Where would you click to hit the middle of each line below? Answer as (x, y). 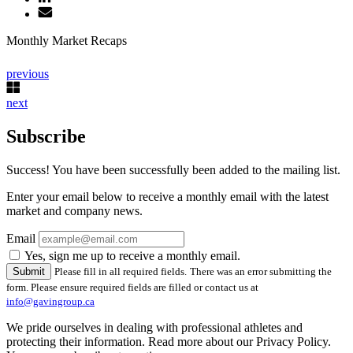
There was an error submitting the (261, 272)
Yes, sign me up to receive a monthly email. (132, 256)
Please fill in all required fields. (121, 272)
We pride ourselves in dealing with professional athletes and (154, 328)
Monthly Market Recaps (67, 40)
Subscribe (46, 137)
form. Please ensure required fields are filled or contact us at (132, 288)
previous (28, 74)
